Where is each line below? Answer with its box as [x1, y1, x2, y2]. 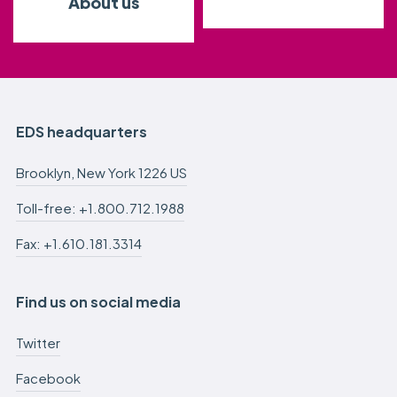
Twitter [15, 334, 60, 352]
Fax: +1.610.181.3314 [15, 235, 142, 253]
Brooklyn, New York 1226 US [15, 164, 187, 182]
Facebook [15, 370, 81, 387]
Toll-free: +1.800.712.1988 [15, 199, 184, 217]
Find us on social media [15, 292, 181, 312]
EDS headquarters [15, 122, 147, 142]
